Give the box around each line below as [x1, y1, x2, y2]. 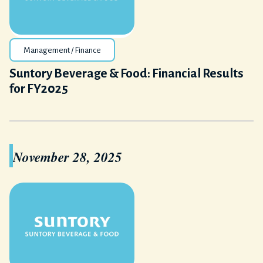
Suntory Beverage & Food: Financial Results [9, 67, 244, 80]
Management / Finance [23, 46, 101, 55]
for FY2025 [9, 82, 68, 96]
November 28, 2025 [13, 147, 122, 166]
